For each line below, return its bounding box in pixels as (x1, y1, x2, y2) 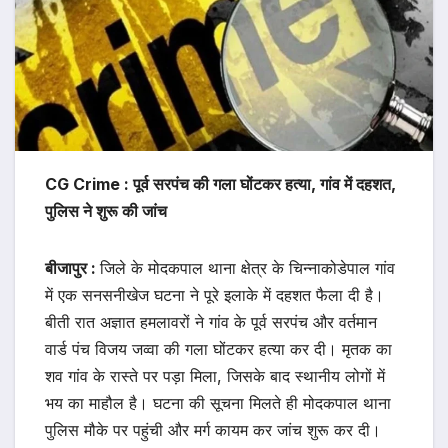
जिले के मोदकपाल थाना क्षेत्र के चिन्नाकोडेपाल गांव (100, 258, 395, 279)
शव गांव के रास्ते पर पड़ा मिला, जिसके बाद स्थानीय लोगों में (45, 366, 385, 387)
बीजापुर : (45, 258, 100, 279)
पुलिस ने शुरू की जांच (45, 201, 167, 222)
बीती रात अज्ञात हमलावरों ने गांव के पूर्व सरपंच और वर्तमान (45, 312, 377, 333)
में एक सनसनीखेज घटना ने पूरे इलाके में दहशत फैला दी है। (45, 285, 384, 306)
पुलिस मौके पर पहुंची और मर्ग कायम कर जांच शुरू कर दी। (45, 420, 381, 441)
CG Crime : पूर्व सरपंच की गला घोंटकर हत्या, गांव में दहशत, (45, 174, 396, 195)
